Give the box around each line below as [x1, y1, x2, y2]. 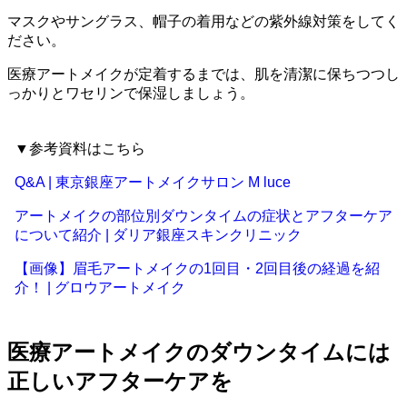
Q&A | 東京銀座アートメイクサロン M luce [15, 174, 291, 191]
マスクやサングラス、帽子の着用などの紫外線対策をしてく [7, 14, 400, 30]
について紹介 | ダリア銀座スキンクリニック [15, 227, 302, 243]
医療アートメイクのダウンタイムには [7, 340, 391, 365]
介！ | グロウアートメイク [15, 280, 185, 296]
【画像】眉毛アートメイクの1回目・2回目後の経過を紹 [15, 261, 380, 277]
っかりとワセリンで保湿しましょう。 [7, 85, 254, 102]
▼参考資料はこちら [15, 141, 145, 157]
